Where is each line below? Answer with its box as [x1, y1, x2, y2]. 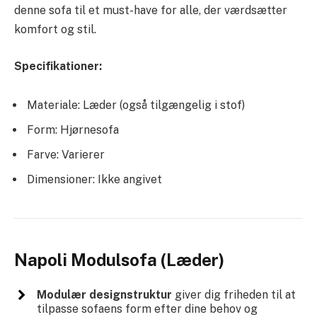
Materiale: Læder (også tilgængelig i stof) [27, 98, 245, 113]
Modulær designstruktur [36, 288, 172, 302]
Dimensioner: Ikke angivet [27, 173, 162, 187]
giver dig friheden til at [171, 288, 296, 302]
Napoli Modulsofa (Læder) [14, 250, 224, 270]
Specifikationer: [14, 59, 102, 73]
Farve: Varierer [27, 148, 105, 162]
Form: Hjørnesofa [27, 123, 119, 137]
